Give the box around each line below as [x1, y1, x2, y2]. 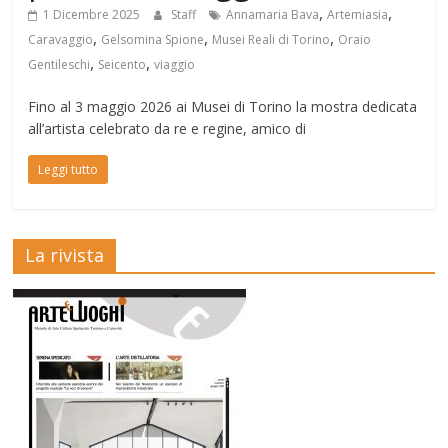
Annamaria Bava [226, 6, 320, 24]
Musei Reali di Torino [212, 31, 331, 49]
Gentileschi [28, 56, 91, 74]
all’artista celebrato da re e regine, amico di [28, 119, 307, 139]
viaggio [154, 56, 196, 74]
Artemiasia [327, 6, 389, 24]
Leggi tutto [38, 161, 99, 179]
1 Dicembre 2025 [43, 6, 141, 24]
